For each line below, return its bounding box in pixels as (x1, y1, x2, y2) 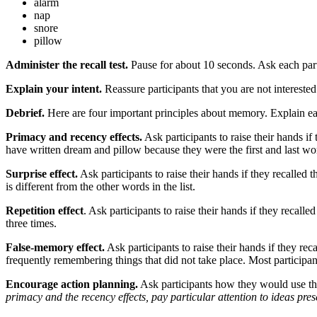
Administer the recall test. (6, 59, 128, 71)
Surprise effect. (6, 168, 78, 180)
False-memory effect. (6, 241, 105, 254)
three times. (6, 217, 57, 230)
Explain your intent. (6, 83, 102, 96)
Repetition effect (6, 204, 83, 217)
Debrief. (6, 107, 45, 120)
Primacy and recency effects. (6, 131, 142, 144)
